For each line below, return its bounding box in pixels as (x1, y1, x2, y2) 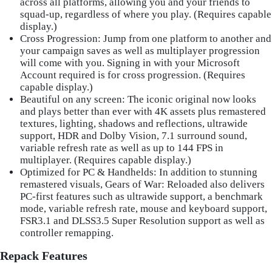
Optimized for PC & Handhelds (20, 166, 154, 178)
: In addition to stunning (154, 166, 258, 178)
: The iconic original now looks (122, 93, 257, 105)
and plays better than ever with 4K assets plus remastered (20, 105, 267, 117)
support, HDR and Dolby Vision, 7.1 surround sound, (20, 129, 248, 141)
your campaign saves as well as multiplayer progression (20, 44, 260, 56)
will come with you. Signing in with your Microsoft (20, 56, 240, 69)
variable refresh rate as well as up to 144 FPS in (20, 141, 224, 154)
